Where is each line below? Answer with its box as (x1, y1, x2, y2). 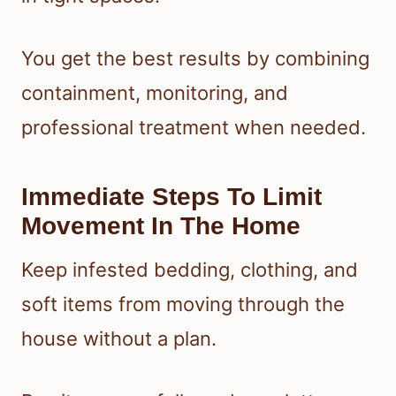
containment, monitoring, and (21, 80, 288, 104)
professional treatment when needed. (21, 115, 366, 139)
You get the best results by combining (21, 46, 369, 70)
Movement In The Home (21, 211, 301, 240)
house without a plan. (21, 326, 217, 350)
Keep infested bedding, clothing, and (21, 257, 358, 281)
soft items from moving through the (21, 292, 345, 316)
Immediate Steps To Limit (21, 182, 322, 210)
